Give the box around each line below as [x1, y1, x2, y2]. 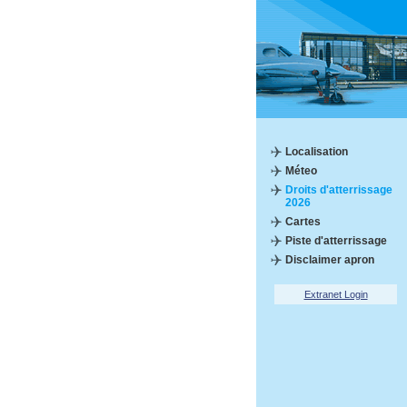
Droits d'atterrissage [285, 184, 392, 196]
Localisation [285, 145, 348, 158]
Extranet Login [303, 289, 368, 300]
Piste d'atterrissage [285, 234, 387, 247]
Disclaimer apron [285, 253, 374, 266]
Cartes [285, 215, 321, 228]
